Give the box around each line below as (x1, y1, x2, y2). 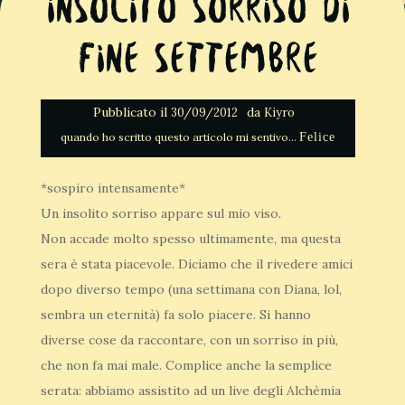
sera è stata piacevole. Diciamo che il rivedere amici (41, 256, 353, 272)
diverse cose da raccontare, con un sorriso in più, (41, 332, 338, 348)
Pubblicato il (92, 104, 171, 120)
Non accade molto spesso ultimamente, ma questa (41, 231, 341, 247)
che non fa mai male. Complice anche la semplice (41, 357, 332, 373)
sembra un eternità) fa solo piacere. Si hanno (41, 306, 311, 323)
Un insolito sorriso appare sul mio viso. (41, 205, 281, 221)
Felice (299, 130, 335, 144)
